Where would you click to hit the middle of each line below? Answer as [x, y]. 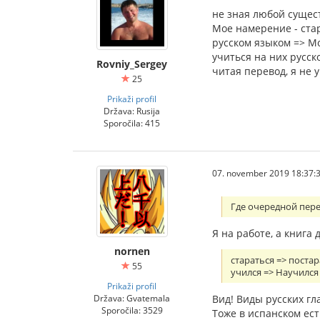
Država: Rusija [132, 111]
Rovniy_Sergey [132, 64]
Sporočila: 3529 [132, 310]
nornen [132, 251]
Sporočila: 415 [132, 123]
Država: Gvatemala [132, 298]
